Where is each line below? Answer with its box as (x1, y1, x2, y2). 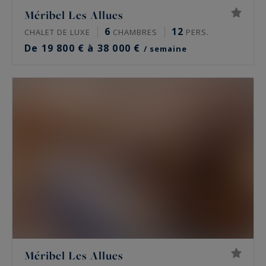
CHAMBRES (110, 27, 157, 37)
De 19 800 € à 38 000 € (24, 42, 144, 55)
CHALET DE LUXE (24, 27, 90, 37)
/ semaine (143, 43, 187, 54)
